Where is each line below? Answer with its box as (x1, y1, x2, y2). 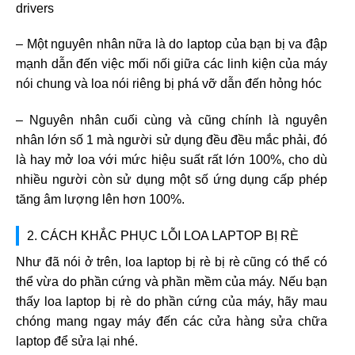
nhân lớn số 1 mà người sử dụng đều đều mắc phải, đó (16, 133, 327, 147)
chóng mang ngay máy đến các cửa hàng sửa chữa (16, 314, 327, 328)
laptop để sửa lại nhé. (16, 334, 138, 348)
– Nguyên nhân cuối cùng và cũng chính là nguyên (16, 113, 327, 128)
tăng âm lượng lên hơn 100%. (16, 193, 185, 207)
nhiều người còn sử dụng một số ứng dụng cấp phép (16, 173, 327, 187)
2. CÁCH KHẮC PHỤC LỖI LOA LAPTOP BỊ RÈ (27, 228, 299, 242)
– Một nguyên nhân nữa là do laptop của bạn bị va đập (16, 37, 327, 52)
